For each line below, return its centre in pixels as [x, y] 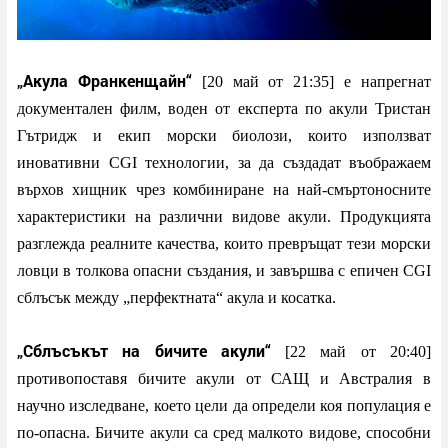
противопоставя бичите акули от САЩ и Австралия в [224, 378]
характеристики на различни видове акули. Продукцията [224, 216]
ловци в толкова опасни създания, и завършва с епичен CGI [224, 270]
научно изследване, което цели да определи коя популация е [224, 405]
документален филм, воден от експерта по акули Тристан [224, 108]
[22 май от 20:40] [351, 351]
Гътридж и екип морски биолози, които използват [224, 135]
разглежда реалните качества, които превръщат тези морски [224, 243]
